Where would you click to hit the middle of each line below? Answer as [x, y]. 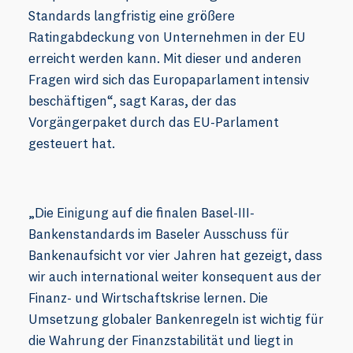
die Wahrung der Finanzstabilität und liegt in [161, 340]
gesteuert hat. [72, 143]
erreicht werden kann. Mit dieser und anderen [165, 58]
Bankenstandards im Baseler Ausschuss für [159, 234]
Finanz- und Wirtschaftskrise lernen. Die [148, 298]
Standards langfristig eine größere [132, 16]
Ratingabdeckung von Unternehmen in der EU [167, 37]
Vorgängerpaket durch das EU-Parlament [154, 122]
